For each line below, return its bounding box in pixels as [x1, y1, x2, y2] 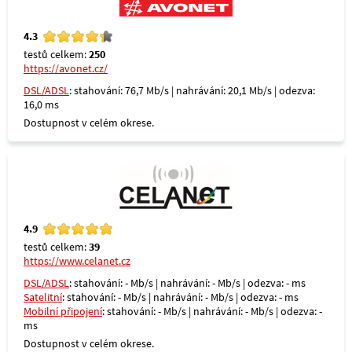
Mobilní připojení [24, 304, 102, 318]
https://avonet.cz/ [24, 61, 108, 75]
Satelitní [24, 290, 62, 304]
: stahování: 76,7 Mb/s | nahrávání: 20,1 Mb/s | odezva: [69, 83, 315, 97]
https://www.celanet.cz [24, 254, 130, 268]
